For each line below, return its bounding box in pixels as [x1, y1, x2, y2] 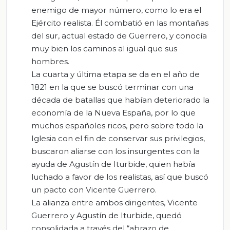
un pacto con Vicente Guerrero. [31, 184, 157, 195]
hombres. [31, 56, 69, 66]
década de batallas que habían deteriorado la [31, 94, 209, 105]
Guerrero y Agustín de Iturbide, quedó [31, 210, 182, 220]
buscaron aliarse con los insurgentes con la [31, 146, 200, 156]
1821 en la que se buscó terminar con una [31, 82, 194, 92]
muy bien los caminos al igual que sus [31, 43, 177, 53]
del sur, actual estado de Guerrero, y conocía [31, 30, 207, 41]
